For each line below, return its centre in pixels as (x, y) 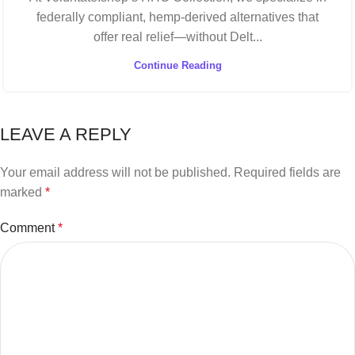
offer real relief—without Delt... (177, 36)
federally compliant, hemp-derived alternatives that (177, 17)
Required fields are (287, 172)
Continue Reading (177, 65)
